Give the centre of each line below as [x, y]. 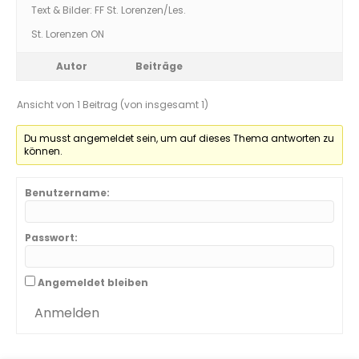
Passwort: [51, 238]
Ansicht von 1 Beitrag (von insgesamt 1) [113, 105]
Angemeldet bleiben [93, 282]
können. [44, 151]
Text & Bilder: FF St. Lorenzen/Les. [109, 10]
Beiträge [159, 66]
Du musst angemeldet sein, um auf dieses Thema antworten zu [179, 138]
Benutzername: [67, 193]
